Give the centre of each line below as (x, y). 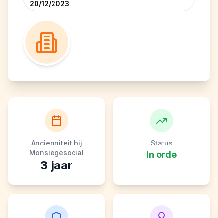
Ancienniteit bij (56, 143)
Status (162, 143)
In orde (162, 154)
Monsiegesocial (56, 153)
